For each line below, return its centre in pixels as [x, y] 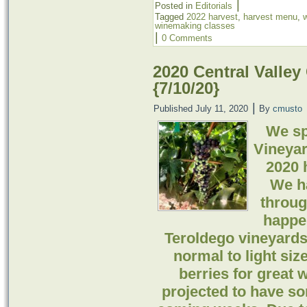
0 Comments [187, 38]
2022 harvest [212, 16]
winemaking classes [195, 25]
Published [173, 108]
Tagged [169, 16]
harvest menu [270, 16]
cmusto [287, 108]
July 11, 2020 [222, 108]
